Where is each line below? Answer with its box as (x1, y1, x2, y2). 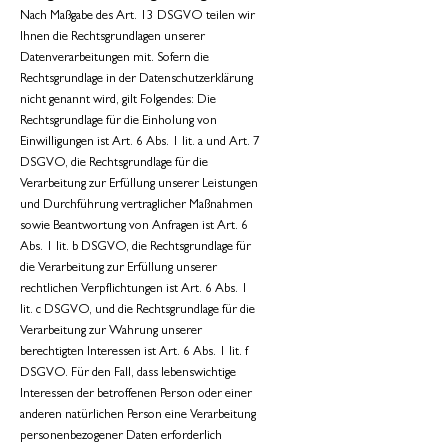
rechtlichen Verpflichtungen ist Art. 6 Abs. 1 (20, 283, 248, 296)
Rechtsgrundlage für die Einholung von (20, 115, 217, 128)
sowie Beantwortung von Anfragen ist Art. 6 (20, 220, 248, 233)
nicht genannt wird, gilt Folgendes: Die (20, 94, 216, 107)
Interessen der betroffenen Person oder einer (20, 388, 252, 401)
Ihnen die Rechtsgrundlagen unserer (20, 31, 205, 44)
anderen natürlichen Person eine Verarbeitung (20, 409, 256, 422)
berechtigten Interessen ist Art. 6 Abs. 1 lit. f (20, 346, 249, 359)
